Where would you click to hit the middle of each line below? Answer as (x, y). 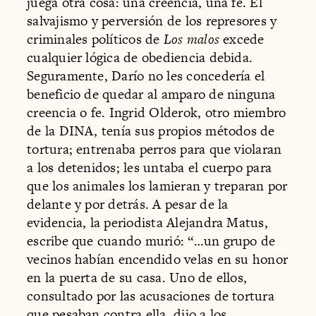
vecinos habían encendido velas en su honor (158, 260)
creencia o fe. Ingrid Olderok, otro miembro (157, 113)
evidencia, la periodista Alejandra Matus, (147, 223)
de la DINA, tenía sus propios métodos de (151, 131)
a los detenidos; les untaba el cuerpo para (150, 168)
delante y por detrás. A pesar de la (128, 205)
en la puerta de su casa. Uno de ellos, (137, 278)
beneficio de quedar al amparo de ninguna (151, 95)
